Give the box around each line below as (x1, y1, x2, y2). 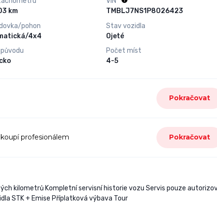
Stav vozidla (106, 21, 145, 30)
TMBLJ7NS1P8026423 (106, 7, 183, 15)
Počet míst (106, 46, 141, 55)
